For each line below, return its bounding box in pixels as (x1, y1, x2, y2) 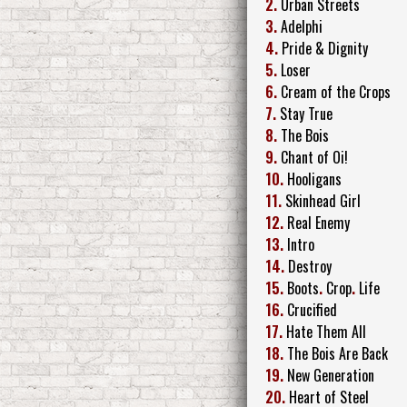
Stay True (280, 102, 333, 124)
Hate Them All (286, 320, 366, 342)
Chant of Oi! (281, 145, 348, 168)
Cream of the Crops (281, 80, 391, 103)
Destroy (288, 254, 332, 277)
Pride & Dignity (282, 36, 368, 59)
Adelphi (281, 15, 323, 37)
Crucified (287, 298, 337, 321)
